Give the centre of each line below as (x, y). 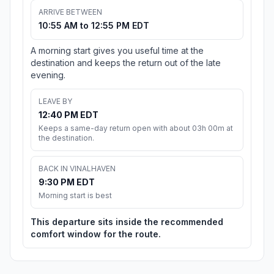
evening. (48, 75)
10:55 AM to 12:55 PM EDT (94, 26)
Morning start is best (75, 196)
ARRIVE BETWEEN (70, 12)
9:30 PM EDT (67, 182)
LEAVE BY (55, 102)
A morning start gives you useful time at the (117, 51)
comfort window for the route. (96, 234)
